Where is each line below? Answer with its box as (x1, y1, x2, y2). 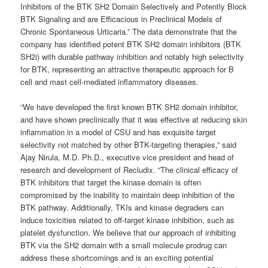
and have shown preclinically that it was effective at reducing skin (20, 114, 248, 126)
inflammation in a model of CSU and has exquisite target (20, 126, 217, 138)
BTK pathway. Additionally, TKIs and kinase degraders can (20, 202, 224, 214)
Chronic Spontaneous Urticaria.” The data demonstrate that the (20, 26, 237, 38)
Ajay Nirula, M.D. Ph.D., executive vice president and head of (20, 151, 234, 163)
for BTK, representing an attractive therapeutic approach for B (20, 63, 234, 75)
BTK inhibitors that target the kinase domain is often (20, 176, 202, 188)
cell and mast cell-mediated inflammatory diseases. (20, 76, 199, 88)
